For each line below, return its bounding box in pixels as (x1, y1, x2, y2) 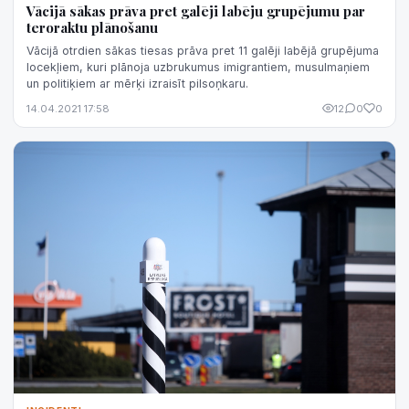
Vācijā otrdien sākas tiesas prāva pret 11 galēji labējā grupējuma (26, 43, 379, 58)
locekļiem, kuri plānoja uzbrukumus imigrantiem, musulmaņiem (26, 59, 370, 74)
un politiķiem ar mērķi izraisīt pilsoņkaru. (26, 76, 248, 90)
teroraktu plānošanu (26, 17, 158, 37)
